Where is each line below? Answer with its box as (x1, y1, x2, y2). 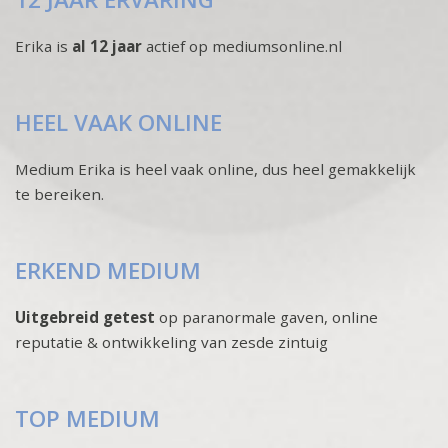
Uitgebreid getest (15, 307, 155, 328)
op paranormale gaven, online (155, 307, 378, 328)
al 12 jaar (72, 36, 146, 57)
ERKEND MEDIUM (15, 255, 201, 287)
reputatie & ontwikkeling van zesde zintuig (15, 332, 328, 353)
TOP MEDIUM (15, 403, 160, 435)
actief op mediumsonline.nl (146, 36, 342, 57)
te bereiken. (15, 184, 104, 205)
